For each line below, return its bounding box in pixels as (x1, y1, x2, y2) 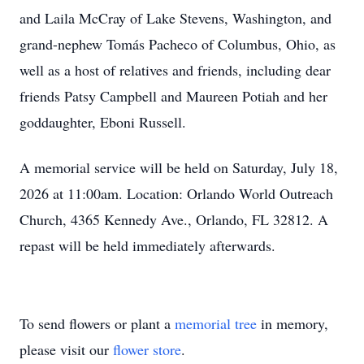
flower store (113, 340, 181, 359)
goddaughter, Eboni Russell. (19, 112, 186, 132)
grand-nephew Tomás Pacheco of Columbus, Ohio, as (19, 34, 336, 54)
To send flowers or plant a (19, 314, 175, 333)
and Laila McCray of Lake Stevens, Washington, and (19, 8, 331, 28)
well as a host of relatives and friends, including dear (19, 60, 331, 80)
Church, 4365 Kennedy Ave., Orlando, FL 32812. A (19, 210, 328, 229)
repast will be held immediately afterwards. (19, 236, 280, 255)
